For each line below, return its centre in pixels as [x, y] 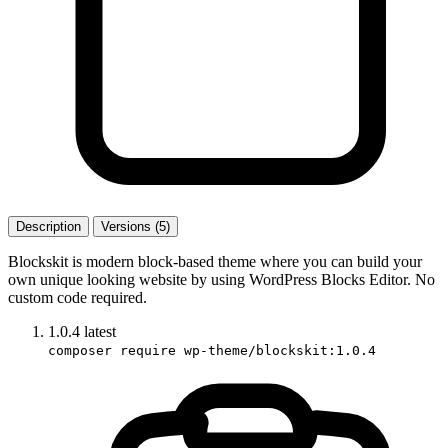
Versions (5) [135, 226]
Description [48, 226]
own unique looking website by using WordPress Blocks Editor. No [221, 279]
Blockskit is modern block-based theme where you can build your [215, 261]
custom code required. [77, 297]
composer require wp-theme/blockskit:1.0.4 [212, 350]
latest [100, 331]
